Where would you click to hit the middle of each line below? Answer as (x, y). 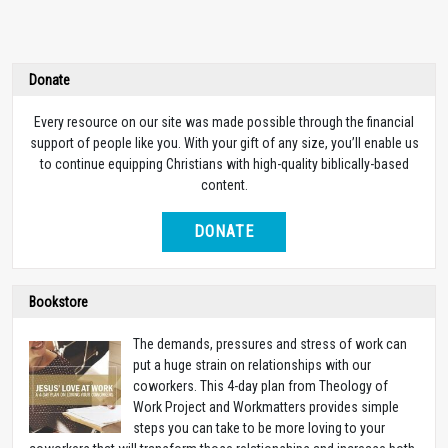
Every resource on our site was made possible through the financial (224, 122)
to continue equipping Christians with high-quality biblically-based (224, 164)
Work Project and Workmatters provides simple (266, 407)
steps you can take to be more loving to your (259, 428)
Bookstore (58, 302)
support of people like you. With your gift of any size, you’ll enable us (224, 143)
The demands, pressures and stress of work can (270, 344)
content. (224, 185)
